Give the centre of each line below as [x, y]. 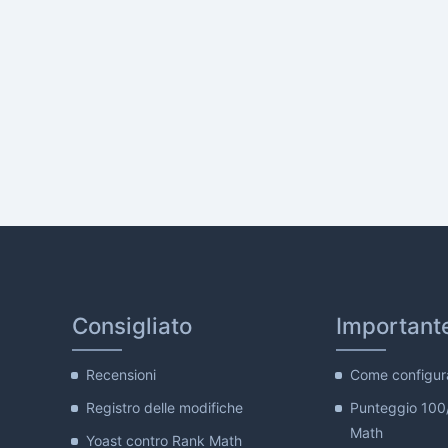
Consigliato [132, 325]
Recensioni [121, 374]
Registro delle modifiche [164, 407]
